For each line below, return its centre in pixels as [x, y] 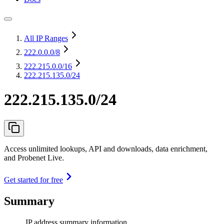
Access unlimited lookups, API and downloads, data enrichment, [106, 148]
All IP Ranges [46, 38]
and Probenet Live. [34, 157]
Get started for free [33, 179]
